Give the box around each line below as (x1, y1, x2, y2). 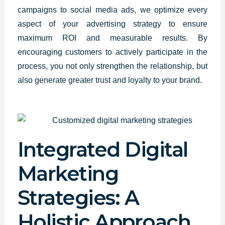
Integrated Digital (17, 137, 188, 162)
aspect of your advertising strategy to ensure (17, 19, 208, 28)
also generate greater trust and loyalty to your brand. (17, 75, 202, 84)
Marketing (17, 161, 119, 186)
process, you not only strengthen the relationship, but (17, 61, 208, 70)
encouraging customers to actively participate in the (17, 47, 208, 56)
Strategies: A (17, 185, 139, 210)
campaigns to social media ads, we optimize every (17, 5, 208, 14)
